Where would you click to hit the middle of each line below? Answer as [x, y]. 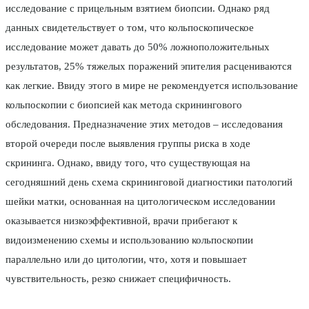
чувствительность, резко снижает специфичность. [118, 279]
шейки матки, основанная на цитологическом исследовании [140, 202]
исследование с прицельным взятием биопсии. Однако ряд [138, 9]
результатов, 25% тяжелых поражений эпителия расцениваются [149, 67]
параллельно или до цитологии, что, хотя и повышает [126, 260]
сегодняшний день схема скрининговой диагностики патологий [149, 182]
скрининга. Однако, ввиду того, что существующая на [128, 163]
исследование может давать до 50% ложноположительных [138, 47]
